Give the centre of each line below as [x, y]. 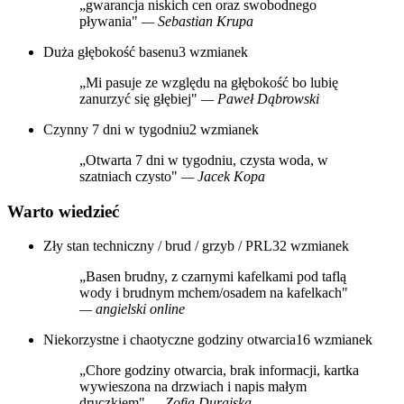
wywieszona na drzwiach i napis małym [193, 387]
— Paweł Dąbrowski [260, 98]
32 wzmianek [311, 246]
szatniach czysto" [130, 176]
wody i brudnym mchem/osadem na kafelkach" [214, 293]
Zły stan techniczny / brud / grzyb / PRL [158, 246]
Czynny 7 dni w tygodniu [116, 129]
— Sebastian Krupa [197, 21]
